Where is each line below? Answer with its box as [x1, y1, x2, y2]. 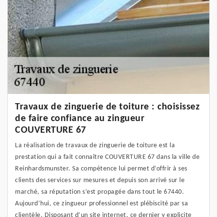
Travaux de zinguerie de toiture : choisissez [15, 102, 200, 112]
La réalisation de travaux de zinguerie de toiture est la [15, 142, 175, 150]
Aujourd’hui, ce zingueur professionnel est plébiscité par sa [15, 200, 188, 208]
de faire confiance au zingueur [15, 114, 144, 124]
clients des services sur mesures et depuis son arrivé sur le [15, 177, 185, 185]
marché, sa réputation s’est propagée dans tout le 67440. [15, 188, 184, 196]
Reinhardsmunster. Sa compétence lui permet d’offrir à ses [15, 165, 187, 173]
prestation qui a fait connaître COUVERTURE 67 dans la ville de [15, 154, 200, 161]
